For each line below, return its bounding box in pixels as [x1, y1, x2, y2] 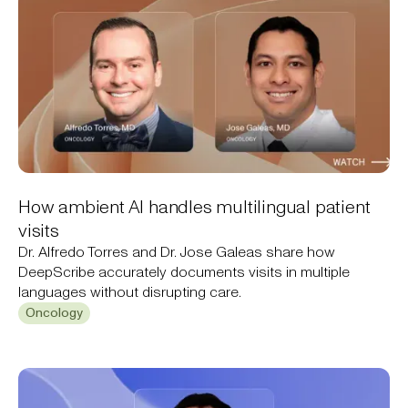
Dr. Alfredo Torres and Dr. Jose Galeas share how [18, 242, 335, 260]
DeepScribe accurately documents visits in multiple [18, 262, 350, 280]
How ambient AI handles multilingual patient [18, 195, 371, 218]
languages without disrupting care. [18, 282, 241, 301]
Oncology [25, 305, 83, 321]
